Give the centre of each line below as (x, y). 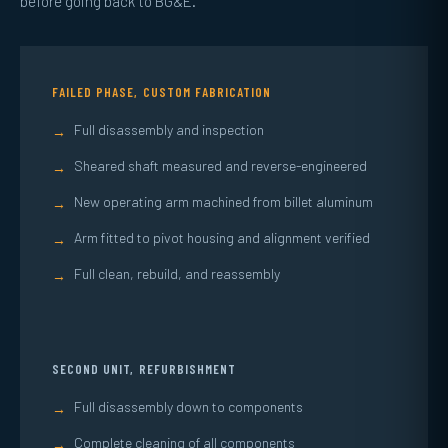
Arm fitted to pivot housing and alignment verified (222, 237)
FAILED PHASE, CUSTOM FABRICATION (162, 92)
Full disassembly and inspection (169, 129)
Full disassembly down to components (188, 406)
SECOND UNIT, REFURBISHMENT (144, 369)
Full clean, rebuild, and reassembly (177, 273)
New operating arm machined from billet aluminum (223, 201)
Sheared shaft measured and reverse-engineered (220, 165)
